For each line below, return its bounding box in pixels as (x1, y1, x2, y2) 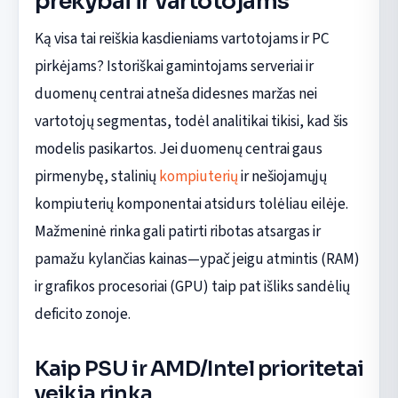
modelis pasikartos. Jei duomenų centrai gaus (34, 138, 322, 161)
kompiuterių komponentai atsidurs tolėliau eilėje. (34, 193, 348, 216)
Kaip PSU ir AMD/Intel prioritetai (34, 355, 364, 383)
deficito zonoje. (34, 303, 131, 326)
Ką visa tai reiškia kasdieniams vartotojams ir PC (34, 28, 330, 51)
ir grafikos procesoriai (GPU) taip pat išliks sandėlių (34, 275, 350, 298)
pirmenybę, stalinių (34, 165, 159, 188)
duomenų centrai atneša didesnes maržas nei (34, 83, 317, 106)
